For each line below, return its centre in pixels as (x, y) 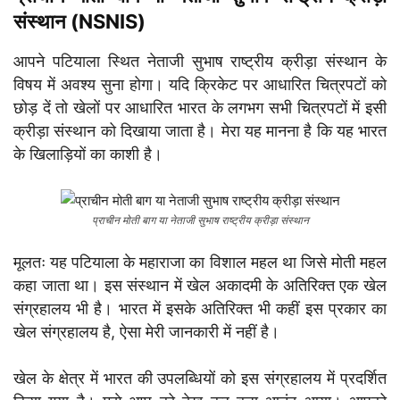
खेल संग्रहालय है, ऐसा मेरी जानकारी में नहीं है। (146, 331)
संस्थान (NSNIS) (79, 21)
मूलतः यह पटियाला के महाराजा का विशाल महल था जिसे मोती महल (200, 262)
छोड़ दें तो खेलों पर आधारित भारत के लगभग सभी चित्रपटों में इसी (200, 107)
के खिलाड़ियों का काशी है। (88, 154)
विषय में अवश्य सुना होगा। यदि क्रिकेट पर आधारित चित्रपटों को (200, 84)
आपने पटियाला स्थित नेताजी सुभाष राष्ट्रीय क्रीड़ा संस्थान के (200, 61)
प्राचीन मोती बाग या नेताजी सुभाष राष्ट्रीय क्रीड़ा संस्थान (200, 220)
